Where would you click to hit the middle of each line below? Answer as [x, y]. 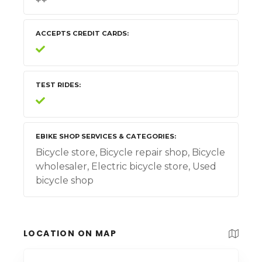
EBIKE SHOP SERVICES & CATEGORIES [105, 137]
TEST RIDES [57, 85]
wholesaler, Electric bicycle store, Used [126, 167]
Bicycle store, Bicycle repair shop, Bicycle [130, 153]
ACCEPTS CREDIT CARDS [81, 34]
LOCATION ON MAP [70, 234]
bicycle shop [65, 181]
